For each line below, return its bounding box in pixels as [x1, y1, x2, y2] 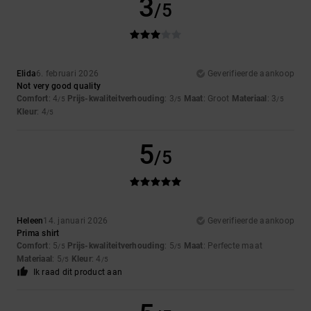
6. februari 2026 [36, 69, 99, 79]
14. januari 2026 [43, 216, 108, 226]
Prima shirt [17, 228, 60, 239]
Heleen [17, 216, 44, 226]
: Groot [203, 94, 232, 104]
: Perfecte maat [203, 241, 263, 251]
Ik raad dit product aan [33, 267, 123, 278]
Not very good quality [17, 81, 101, 92]
